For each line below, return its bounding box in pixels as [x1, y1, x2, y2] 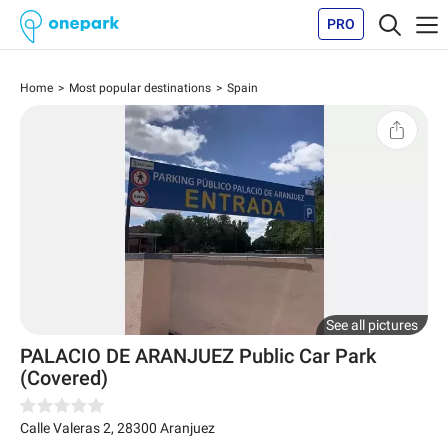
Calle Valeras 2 [20, 419, 111, 436]
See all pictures [326, 316, 418, 333]
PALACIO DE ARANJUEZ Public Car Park [20, 343, 376, 368]
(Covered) [20, 365, 108, 390]
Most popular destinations [69, 81, 211, 95]
